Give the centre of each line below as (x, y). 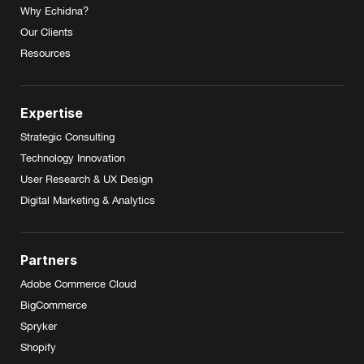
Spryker (39, 326)
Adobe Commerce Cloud (78, 284)
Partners (49, 260)
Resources (45, 53)
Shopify (38, 347)
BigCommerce (54, 305)
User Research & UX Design (87, 179)
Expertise (52, 113)
